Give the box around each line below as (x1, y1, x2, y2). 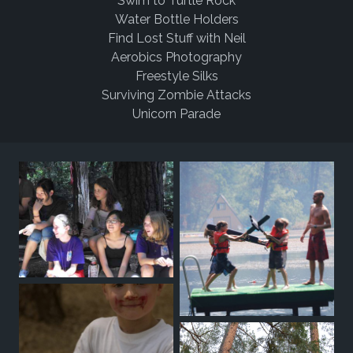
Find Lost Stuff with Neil (107, 31, 246, 46)
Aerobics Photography (111, 50, 242, 65)
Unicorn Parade (132, 106, 221, 122)
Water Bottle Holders (114, 12, 239, 28)
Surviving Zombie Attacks (102, 87, 251, 103)
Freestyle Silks (135, 69, 218, 84)
